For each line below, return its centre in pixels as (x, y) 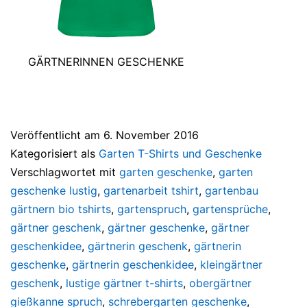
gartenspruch (152, 209)
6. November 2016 (151, 135)
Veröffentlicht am (57, 135)
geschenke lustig (54, 190)
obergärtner (220, 283)
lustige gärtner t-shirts (124, 283)
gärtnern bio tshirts (61, 209)
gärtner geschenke (156, 227)
